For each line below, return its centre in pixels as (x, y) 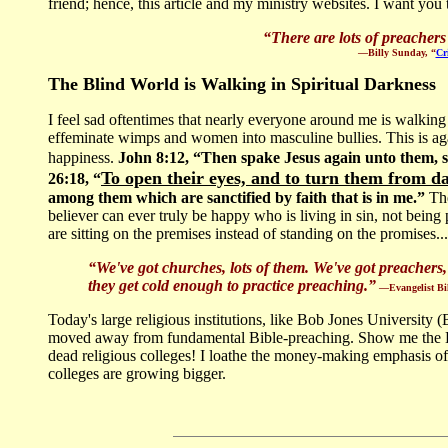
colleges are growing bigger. (137, 374)
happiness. (83, 158)
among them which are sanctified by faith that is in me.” (238, 198)
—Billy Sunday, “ (396, 53)
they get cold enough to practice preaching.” (232, 286)
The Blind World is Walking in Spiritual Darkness (242, 84)
